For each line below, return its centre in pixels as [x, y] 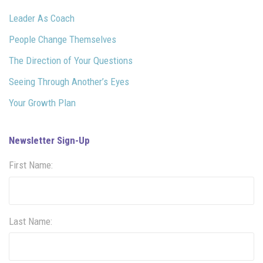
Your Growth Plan [42, 103]
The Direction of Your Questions [71, 60]
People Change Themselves [63, 39]
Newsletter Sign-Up [49, 140]
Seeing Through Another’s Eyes [69, 82]
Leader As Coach [42, 18]
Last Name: [31, 221]
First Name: [31, 165]
